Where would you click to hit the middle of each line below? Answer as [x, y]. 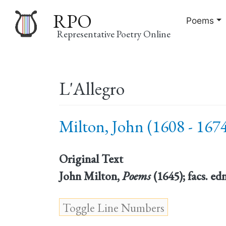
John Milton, [91, 176]
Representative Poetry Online [114, 34]
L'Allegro [92, 88]
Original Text [91, 159]
